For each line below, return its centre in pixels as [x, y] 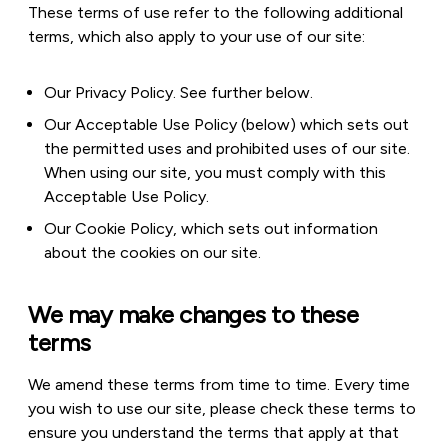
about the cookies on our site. [152, 252]
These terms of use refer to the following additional [215, 12]
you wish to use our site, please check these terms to [222, 408]
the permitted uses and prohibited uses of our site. [227, 148]
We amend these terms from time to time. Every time [219, 384]
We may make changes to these [193, 314]
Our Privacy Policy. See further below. [178, 92]
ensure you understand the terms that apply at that [213, 432]
